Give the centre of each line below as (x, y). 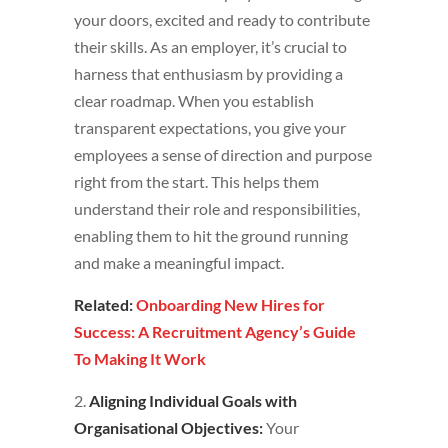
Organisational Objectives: (170, 428)
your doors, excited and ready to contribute (222, 20)
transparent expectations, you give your (210, 128)
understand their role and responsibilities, (217, 209)
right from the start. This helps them (196, 182)
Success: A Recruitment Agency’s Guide (215, 332)
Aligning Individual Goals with (193, 401)
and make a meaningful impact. (182, 263)
